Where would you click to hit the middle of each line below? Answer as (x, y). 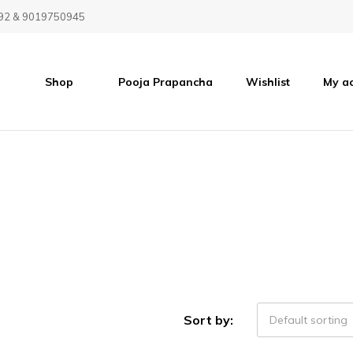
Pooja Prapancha (165, 82)
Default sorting (308, 320)
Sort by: (208, 320)
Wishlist (268, 82)
